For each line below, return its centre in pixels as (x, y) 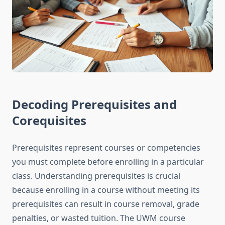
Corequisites (49, 121)
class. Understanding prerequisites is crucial (96, 176)
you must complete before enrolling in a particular (108, 162)
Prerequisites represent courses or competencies (106, 148)
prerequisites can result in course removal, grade (106, 204)
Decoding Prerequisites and (94, 104)
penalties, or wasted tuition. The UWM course (99, 218)
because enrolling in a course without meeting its (106, 190)
